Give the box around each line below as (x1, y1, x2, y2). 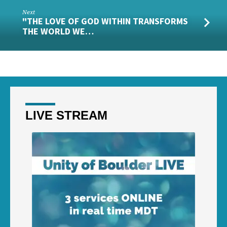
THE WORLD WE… (22, 25, 94, 37)
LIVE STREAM (25, 108, 107, 122)
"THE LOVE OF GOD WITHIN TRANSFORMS (22, 15, 188, 27)
